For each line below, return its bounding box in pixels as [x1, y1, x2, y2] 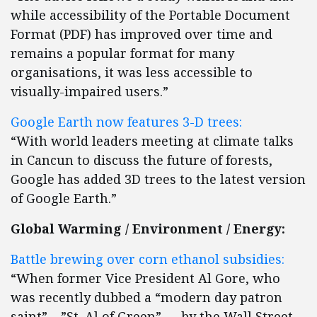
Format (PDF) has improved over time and [11, 25, 272, 42]
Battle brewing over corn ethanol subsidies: [11, 250, 284, 267]
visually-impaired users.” [11, 83, 168, 100]
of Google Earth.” [11, 190, 117, 207]
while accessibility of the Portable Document [11, 6, 290, 23]
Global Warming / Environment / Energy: [11, 220, 285, 237]
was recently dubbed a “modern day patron [11, 289, 282, 306]
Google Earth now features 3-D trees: [11, 113, 242, 130]
